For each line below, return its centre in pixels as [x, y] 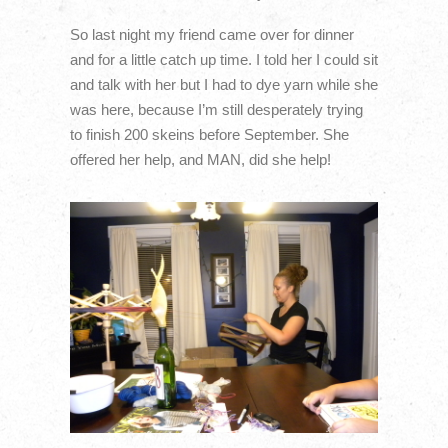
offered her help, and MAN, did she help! [200, 159]
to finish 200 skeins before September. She [209, 134]
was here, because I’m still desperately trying [216, 109]
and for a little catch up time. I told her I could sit [223, 59]
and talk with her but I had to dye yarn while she [223, 84]
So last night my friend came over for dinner [211, 34]
